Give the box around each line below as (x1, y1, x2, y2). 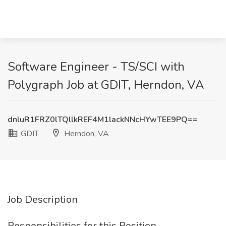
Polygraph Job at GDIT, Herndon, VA (8, 77, 204, 93)
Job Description (8, 193, 78, 206)
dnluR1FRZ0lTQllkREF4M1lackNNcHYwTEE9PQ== (8, 114, 198, 125)
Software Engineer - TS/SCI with (8, 59, 185, 75)
